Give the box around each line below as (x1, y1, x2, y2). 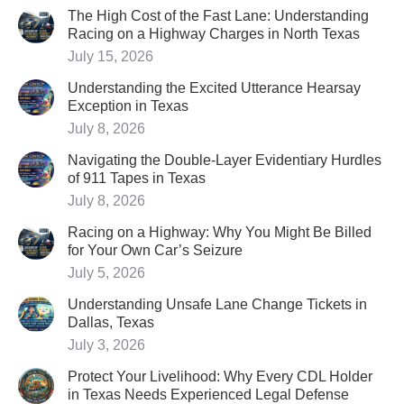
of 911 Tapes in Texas (68, 170, 206, 186)
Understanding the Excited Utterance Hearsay (68, 80, 361, 96)
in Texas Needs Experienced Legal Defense (68, 387, 349, 402)
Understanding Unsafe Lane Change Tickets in (68, 297, 367, 312)
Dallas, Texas (68, 315, 154, 330)
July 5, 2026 (68, 265, 145, 280)
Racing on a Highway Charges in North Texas (68, 26, 360, 41)
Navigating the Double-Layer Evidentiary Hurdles (68, 152, 381, 168)
